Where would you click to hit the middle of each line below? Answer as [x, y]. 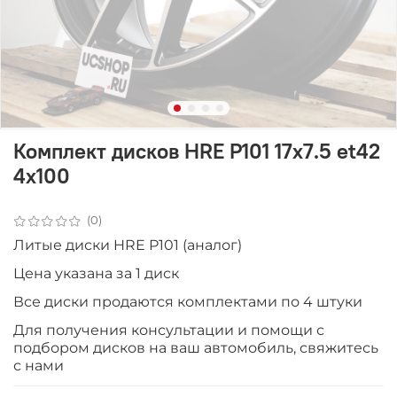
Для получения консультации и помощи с [169, 330]
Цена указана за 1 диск [96, 273]
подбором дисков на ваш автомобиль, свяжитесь [196, 347]
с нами [39, 365]
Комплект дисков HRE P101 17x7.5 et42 [197, 150]
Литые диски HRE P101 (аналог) [128, 245]
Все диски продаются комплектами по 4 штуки [188, 301]
